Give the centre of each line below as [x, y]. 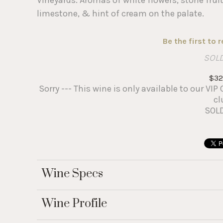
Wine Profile [74, 204]
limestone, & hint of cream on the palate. [120, 13]
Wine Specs [72, 174]
